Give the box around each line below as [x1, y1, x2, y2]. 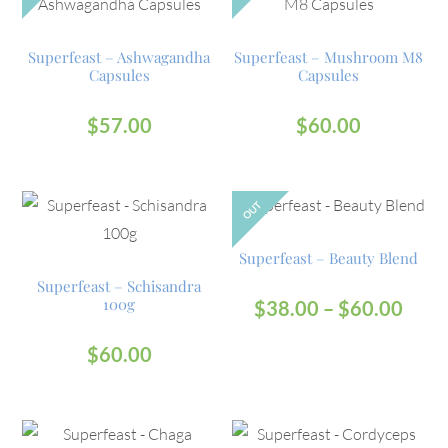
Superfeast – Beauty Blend [239, 247, 419, 268]
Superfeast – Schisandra [37, 275, 202, 296]
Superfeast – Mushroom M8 [234, 46, 424, 67]
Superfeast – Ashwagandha [28, 46, 211, 67]
